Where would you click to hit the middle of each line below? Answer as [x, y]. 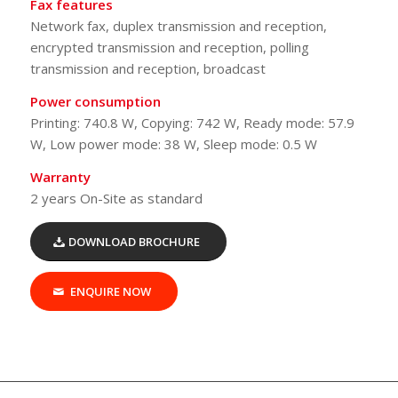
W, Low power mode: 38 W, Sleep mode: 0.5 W [173, 143]
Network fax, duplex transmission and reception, [178, 26]
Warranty [60, 176]
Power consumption [95, 101]
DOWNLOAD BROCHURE [134, 242]
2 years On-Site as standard [116, 198]
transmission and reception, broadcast [147, 69]
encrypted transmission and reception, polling [169, 48]
